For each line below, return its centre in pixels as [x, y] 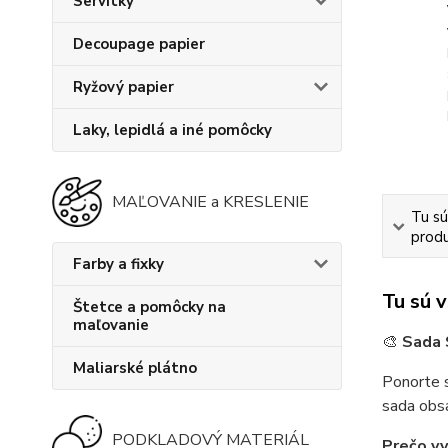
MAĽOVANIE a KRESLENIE [210, 202]
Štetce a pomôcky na [149, 307]
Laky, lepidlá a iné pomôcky [172, 130]
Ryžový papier [123, 87]
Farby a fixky [118, 264]
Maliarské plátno [135, 368]
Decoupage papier [139, 44]
